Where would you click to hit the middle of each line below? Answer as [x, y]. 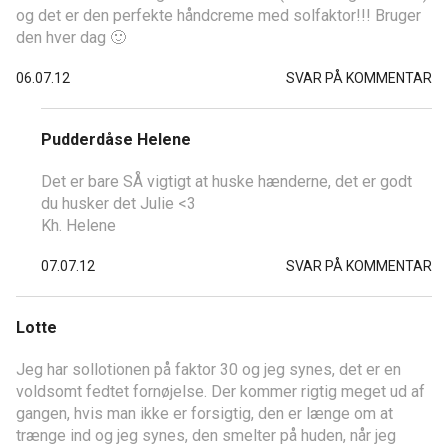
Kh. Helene [78, 225]
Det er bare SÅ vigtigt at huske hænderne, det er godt [226, 181]
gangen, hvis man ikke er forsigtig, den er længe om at [204, 413]
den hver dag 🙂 [71, 37]
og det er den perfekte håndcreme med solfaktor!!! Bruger [218, 15]
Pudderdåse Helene [116, 139]
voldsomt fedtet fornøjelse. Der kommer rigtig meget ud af [220, 391]
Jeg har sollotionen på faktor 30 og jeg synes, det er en [208, 369]
